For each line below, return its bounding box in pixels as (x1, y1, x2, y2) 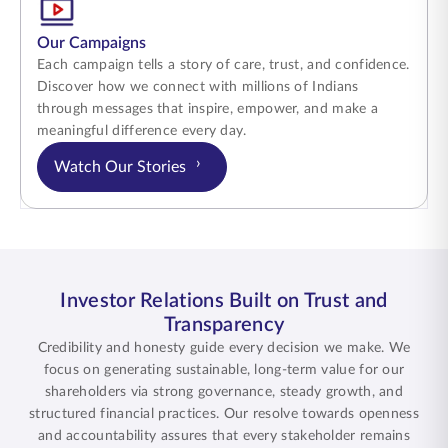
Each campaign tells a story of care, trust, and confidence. (37, 58, 410, 72)
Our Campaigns (37, 35, 146, 51)
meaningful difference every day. (37, 124, 247, 138)
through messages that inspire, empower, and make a (37, 102, 378, 116)
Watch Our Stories (54, 158, 186, 175)
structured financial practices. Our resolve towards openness (29, 407, 419, 421)
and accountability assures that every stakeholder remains (37, 429, 411, 443)
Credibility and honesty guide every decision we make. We (37, 341, 411, 355)
